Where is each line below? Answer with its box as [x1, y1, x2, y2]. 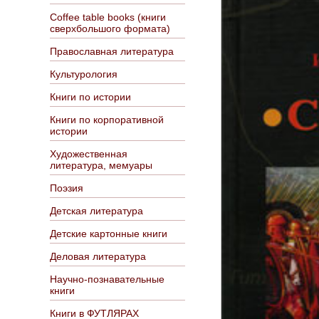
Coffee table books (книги [50, 11, 166, 23]
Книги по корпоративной [50, 114, 164, 125]
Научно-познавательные [50, 273, 164, 285]
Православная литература [50, 46, 174, 57]
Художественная [50, 148, 127, 159]
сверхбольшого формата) [50, 23, 170, 34]
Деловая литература [50, 251, 146, 262]
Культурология [50, 68, 117, 80]
